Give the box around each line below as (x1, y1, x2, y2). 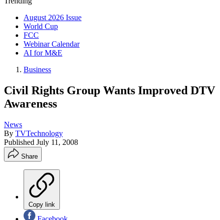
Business (24, 65, 51, 74)
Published (4, 137, 36, 146)
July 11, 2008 (36, 137, 78, 146)
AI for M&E (24, 49, 62, 57)
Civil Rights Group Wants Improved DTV (4, 83, 215, 97)
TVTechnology (15, 129, 63, 137)
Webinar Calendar (24, 40, 80, 48)
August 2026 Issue (24, 13, 82, 22)
